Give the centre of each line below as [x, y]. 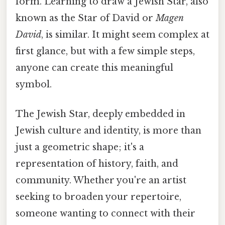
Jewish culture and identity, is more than [108, 131]
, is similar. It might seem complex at [125, 34]
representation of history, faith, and [97, 164]
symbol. [34, 84]
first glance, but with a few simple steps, [105, 51]
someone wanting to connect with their [105, 214]
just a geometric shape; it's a [80, 147]
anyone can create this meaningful [94, 68]
